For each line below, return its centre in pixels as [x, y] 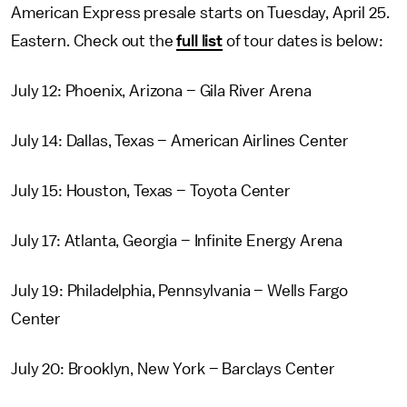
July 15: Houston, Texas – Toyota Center [151, 191]
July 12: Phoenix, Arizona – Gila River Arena [161, 91]
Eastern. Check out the [94, 41]
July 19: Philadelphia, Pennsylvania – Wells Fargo [180, 291]
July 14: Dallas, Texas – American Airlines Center [180, 141]
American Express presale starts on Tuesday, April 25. [200, 13]
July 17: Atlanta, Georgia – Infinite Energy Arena [177, 241]
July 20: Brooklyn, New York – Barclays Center [173, 369]
